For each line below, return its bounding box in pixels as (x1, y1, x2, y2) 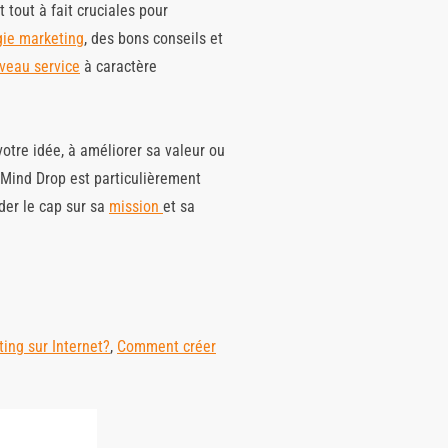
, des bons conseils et (84, 29, 223, 49)
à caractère (80, 57, 157, 77)
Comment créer (117, 337, 216, 357)
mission (109, 197, 163, 217)
